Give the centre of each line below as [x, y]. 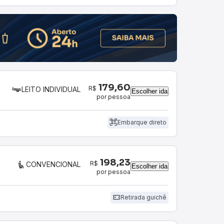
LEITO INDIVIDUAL [51, 89]
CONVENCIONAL [53, 164]
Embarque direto [142, 122]
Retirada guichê [143, 197]
